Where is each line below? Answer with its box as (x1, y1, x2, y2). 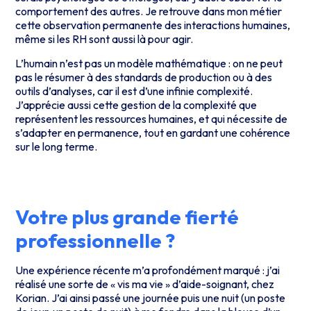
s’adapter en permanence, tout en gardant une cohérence (15, 125, 291, 140)
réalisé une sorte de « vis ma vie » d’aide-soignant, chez (15, 277, 275, 292)
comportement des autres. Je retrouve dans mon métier (15, 4, 283, 19)
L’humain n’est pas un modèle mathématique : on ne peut (15, 56, 283, 70)
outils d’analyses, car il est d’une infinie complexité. (15, 83, 253, 98)
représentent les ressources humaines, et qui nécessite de (15, 111, 288, 126)
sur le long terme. (15, 139, 98, 153)
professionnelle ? (15, 228, 176, 253)
